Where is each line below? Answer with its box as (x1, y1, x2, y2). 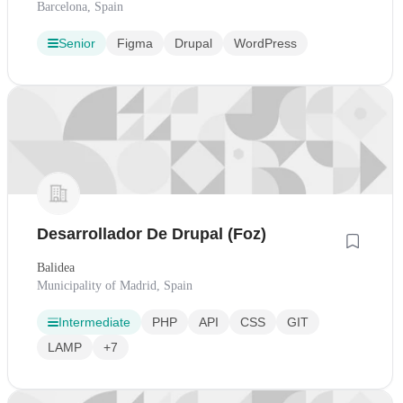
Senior (58, 35, 95, 50)
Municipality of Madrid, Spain (37, 279, 193, 293)
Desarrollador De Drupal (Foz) (37, 225, 266, 244)
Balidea (37, 261, 75, 275)
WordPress (234, 35, 297, 50)
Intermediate (58, 315, 130, 330)
